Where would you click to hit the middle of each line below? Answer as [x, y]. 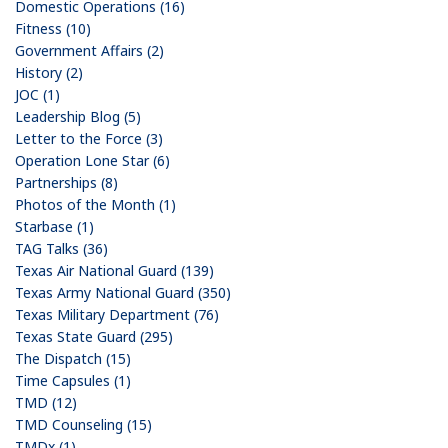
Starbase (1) [54, 226]
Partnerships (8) [66, 182]
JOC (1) [37, 94]
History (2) [49, 72]
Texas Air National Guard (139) [114, 270]
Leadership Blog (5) [78, 116]
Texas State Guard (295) [94, 336]
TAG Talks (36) [61, 248]
